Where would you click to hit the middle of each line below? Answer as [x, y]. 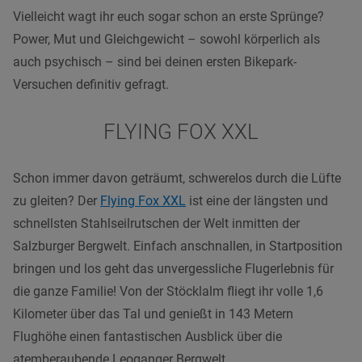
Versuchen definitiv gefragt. [91, 84]
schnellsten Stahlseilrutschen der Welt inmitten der [156, 223]
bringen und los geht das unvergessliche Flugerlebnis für [173, 268]
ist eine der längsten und [257, 200]
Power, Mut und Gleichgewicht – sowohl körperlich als [166, 39]
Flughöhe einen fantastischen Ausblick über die [147, 336]
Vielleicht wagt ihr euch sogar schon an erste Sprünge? [168, 16]
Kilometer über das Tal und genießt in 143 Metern [153, 314]
